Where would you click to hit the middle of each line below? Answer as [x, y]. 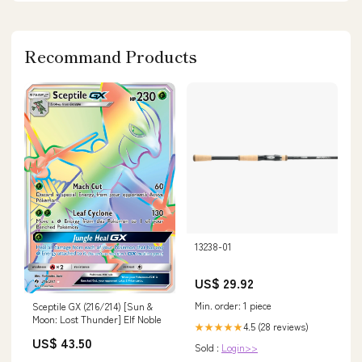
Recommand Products [111, 57]
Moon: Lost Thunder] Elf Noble [97, 318]
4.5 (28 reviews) [276, 326]
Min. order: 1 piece [233, 305]
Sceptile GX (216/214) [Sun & [93, 305]
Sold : [208, 347]
